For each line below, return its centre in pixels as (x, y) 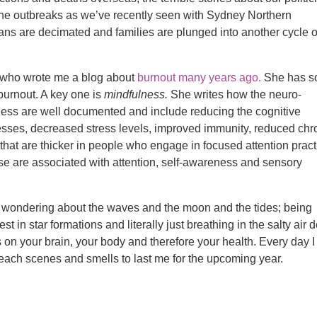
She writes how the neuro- (235, 94)
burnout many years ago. (201, 77)
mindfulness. (136, 94)
